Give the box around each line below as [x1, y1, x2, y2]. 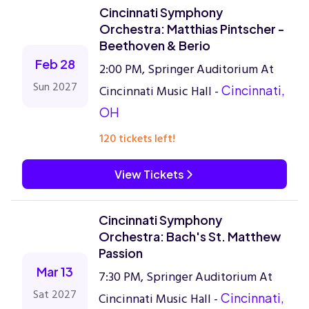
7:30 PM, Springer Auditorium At [99, 267, 272, 287]
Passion [99, 245, 143, 261]
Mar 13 [37, 263, 73, 279]
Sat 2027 [33, 286, 77, 303]
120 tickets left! [99, 130, 175, 148]
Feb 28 [35, 56, 75, 72]
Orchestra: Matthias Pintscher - [99, 21, 285, 37]
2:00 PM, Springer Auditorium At [99, 59, 274, 79]
